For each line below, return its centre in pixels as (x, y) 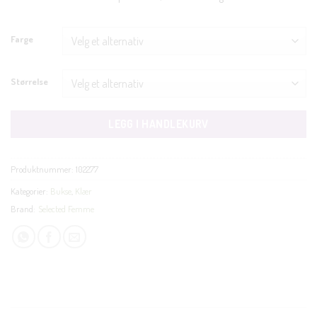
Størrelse (29, 81)
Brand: (23, 209)
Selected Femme (66, 209)
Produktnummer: (43, 169)
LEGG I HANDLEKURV (158, 123)
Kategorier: (30, 191)
